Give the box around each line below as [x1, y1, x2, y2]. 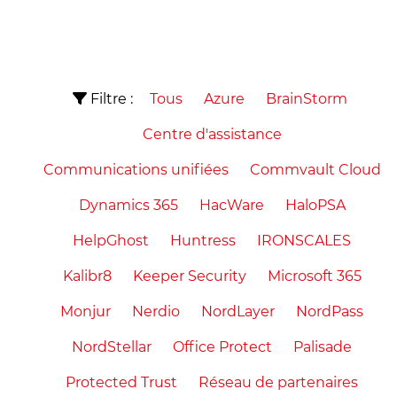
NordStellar [72, 339, 152, 356]
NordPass [296, 303, 363, 321]
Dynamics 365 [78, 197, 178, 214]
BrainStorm [265, 90, 347, 108]
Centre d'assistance [142, 126, 282, 144]
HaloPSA [284, 197, 346, 214]
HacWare [198, 197, 264, 214]
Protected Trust [66, 374, 177, 392]
